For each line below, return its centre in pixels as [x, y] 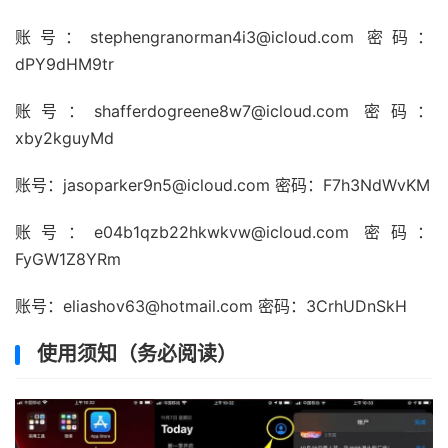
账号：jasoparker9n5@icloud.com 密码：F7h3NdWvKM [222, 185]
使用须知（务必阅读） [137, 354]
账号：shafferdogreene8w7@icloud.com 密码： [224, 111]
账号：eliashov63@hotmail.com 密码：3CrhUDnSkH [211, 306]
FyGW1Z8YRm [68, 259]
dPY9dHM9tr [64, 64]
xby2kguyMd [64, 138]
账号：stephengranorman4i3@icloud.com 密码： [224, 37]
